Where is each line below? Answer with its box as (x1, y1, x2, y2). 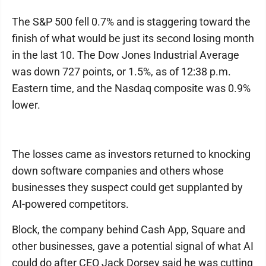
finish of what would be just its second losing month (12, 32, 254, 45)
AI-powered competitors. (12, 198, 129, 210)
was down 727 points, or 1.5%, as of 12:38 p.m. (12, 65, 231, 78)
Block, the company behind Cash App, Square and (12, 223, 245, 236)
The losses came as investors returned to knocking (12, 148, 251, 160)
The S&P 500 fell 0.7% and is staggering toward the (12, 15, 251, 28)
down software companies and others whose (12, 164, 224, 177)
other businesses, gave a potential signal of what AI (12, 240, 254, 252)
